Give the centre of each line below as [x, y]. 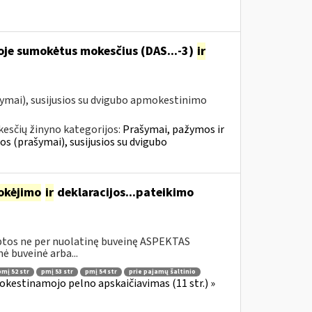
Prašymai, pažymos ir [173, 130]
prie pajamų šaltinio [162, 272]
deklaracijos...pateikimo [124, 193]
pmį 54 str [101, 272]
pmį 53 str [57, 272]
